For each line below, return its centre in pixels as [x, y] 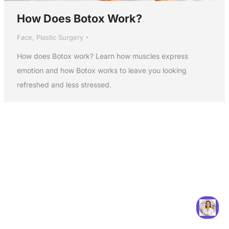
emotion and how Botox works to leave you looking [101, 71]
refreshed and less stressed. [64, 85]
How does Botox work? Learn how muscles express [102, 56]
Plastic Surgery [60, 38]
